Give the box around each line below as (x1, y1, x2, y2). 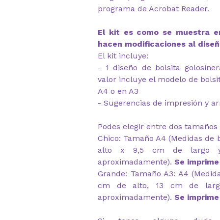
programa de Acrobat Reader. (98, 4, 209, 13)
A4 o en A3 (98, 86, 138, 96)
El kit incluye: (98, 51, 148, 60)
